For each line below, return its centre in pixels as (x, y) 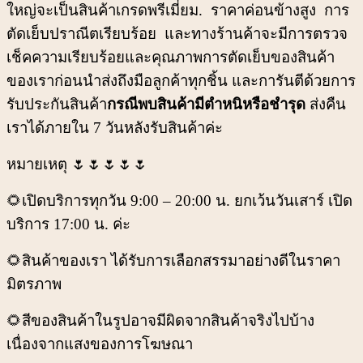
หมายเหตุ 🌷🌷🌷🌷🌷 (77, 164)
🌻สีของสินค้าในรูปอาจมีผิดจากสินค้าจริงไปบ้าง (160, 321)
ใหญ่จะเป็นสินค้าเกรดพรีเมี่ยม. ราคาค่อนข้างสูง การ (178, 11)
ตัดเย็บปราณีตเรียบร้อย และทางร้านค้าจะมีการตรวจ (177, 34)
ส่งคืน (326, 105)
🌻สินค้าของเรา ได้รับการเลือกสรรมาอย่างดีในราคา (173, 261)
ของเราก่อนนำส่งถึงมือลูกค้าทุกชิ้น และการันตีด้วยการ (181, 81)
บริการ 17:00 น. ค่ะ (68, 224)
